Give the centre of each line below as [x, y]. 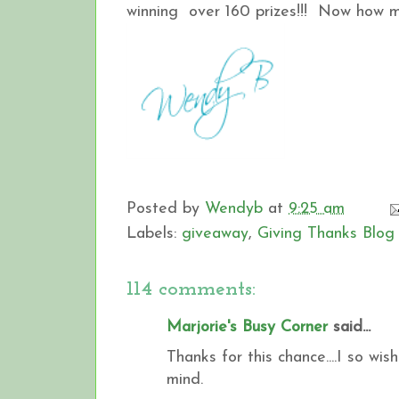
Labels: [154, 233]
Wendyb [234, 208]
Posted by [166, 208]
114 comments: [191, 289]
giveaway [215, 233]
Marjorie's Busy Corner [247, 327]
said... [349, 327]
